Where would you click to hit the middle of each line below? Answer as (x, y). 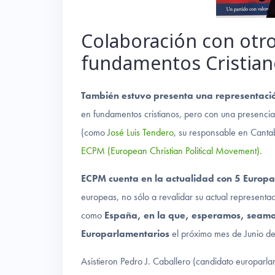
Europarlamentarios (126, 234)
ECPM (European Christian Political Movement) (170, 151)
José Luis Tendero (141, 133)
